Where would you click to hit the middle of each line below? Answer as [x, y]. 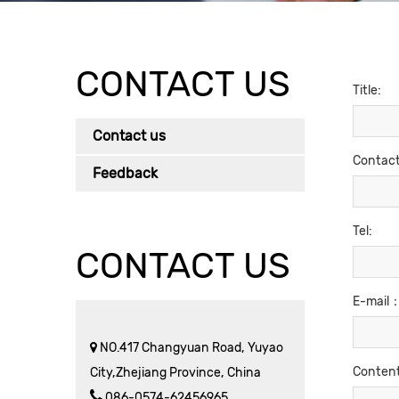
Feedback [125, 173]
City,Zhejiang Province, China [175, 373]
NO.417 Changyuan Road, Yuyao [190, 348]
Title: [367, 90]
